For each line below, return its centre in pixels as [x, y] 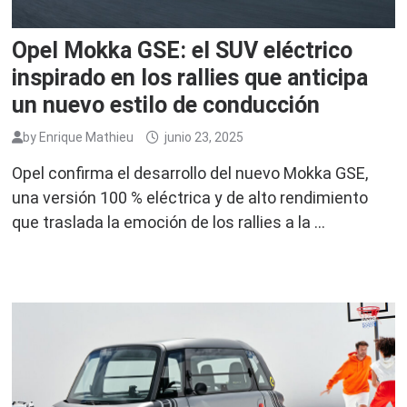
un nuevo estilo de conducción [166, 105]
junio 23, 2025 [204, 138]
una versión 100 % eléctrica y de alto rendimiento [190, 198]
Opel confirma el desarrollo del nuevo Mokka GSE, [190, 174]
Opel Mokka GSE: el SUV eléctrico [183, 51]
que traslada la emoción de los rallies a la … [169, 223]
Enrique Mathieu [87, 138]
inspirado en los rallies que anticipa [190, 78]
